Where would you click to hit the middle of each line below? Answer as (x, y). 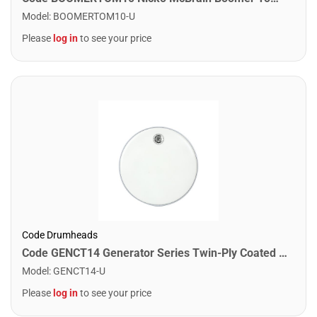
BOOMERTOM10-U (94, 16)
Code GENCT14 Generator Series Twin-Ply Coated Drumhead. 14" (283, 253)
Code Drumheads (60, 235)
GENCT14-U (79, 271)
